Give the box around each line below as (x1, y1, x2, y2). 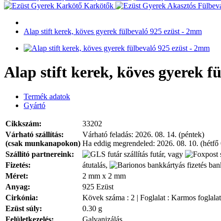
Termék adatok (24, 92, 70, 101)
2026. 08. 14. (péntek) (135, 130, 204, 139)
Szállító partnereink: (5, 149, 74, 158)
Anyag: (5, 182, 30, 191)
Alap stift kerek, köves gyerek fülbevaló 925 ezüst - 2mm (24, 27, 202, 36)
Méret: (5, 171, 28, 180)
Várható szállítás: (5, 130, 64, 139)
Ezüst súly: (5, 204, 42, 213)
